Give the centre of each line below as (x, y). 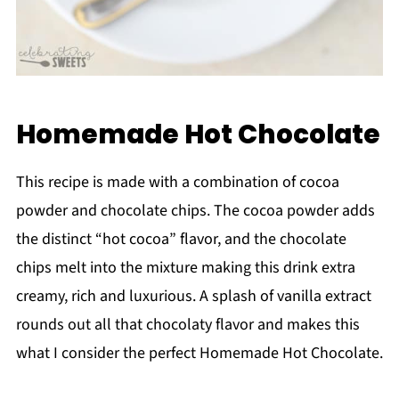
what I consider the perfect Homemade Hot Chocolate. (199, 354)
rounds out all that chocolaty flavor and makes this (187, 325)
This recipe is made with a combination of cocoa (177, 183)
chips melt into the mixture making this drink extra (185, 268)
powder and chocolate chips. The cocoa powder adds (195, 211)
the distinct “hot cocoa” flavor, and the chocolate (181, 240)
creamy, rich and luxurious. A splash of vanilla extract (193, 297)
